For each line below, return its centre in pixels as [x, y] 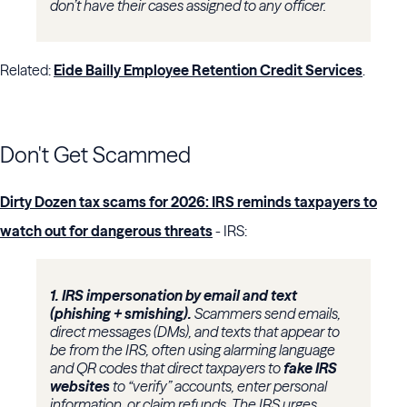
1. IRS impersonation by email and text [174, 296]
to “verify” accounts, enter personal [218, 387]
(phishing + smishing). [122, 314]
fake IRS [310, 368]
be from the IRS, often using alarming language [193, 350]
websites [80, 387]
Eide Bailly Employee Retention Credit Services [208, 70]
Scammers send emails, [268, 314]
